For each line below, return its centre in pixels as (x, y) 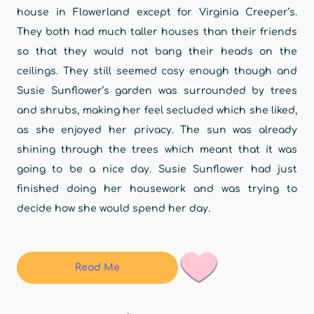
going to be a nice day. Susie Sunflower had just (157, 169)
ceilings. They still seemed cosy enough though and (157, 71)
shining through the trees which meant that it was (157, 150)
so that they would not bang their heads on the (157, 52)
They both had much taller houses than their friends (157, 32)
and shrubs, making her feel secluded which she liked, (157, 110)
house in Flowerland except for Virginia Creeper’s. (157, 12)
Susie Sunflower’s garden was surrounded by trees (157, 91)
